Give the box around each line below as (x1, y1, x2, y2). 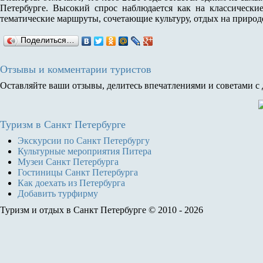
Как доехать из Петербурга (18, 178, 125, 188)
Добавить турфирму (18, 188, 98, 198)
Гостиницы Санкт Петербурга (18, 167, 138, 177)
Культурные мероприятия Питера (18, 146, 151, 156)
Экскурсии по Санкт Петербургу (18, 136, 150, 146)
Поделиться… (21, 36, 75, 45)
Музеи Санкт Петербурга (18, 157, 119, 167)
